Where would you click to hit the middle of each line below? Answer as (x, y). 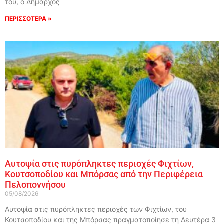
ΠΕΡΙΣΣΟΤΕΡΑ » (28, 18)
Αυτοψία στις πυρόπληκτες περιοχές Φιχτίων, (99, 163)
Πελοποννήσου (35, 184)
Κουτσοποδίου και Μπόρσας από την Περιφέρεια (104, 174)
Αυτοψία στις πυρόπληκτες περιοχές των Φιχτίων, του (96, 209)
